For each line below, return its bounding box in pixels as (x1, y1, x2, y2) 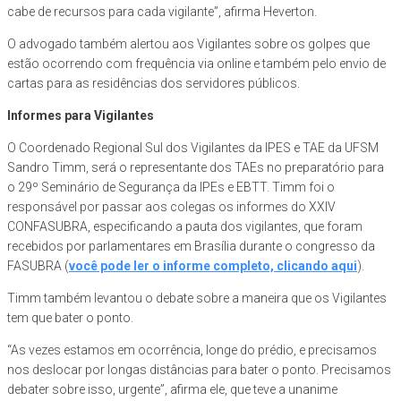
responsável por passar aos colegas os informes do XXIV (7, 199, 336, 214)
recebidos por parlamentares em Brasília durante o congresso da (7, 238, 375, 253)
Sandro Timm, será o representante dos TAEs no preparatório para (7, 159, 384, 175)
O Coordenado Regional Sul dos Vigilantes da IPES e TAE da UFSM (7, 140, 379, 155)
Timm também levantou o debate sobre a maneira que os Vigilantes (7, 290, 387, 305)
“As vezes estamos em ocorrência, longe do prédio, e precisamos (7, 342, 377, 357)
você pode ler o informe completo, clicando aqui (69, 258, 357, 273)
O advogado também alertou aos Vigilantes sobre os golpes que (7, 36, 370, 51)
